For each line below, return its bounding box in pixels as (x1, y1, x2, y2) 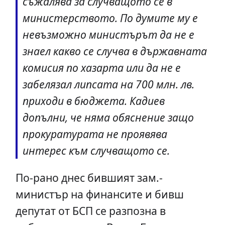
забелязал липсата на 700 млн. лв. (22, 76, 194, 91)
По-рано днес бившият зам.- (15, 170, 163, 185)
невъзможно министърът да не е (22, 27, 194, 42)
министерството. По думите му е (22, 10, 198, 25)
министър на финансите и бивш (15, 186, 184, 201)
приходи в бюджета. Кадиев (22, 93, 165, 108)
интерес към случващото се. (22, 143, 170, 158)
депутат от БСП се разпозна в (15, 203, 166, 218)
